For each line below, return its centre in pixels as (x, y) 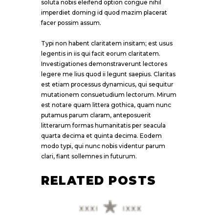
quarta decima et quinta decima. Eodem (101, 136)
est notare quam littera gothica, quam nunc (106, 105)
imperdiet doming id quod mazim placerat (104, 12)
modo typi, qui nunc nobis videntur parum (103, 146)
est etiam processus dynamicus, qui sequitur (107, 85)
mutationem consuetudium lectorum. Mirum (109, 95)
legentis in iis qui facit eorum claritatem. (101, 54)
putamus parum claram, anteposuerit (96, 115)
